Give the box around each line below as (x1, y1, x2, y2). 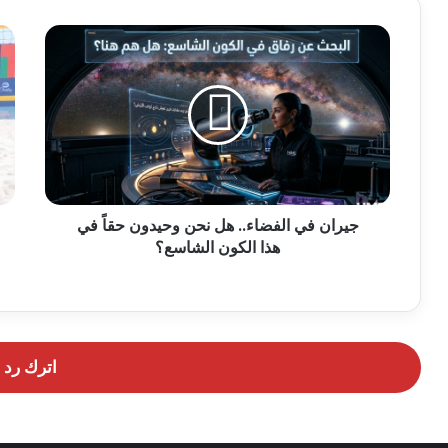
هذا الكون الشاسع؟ (155, 235, 280, 259)
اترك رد (3, 356, 57, 377)
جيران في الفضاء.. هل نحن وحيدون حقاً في (76, 213, 359, 237)
